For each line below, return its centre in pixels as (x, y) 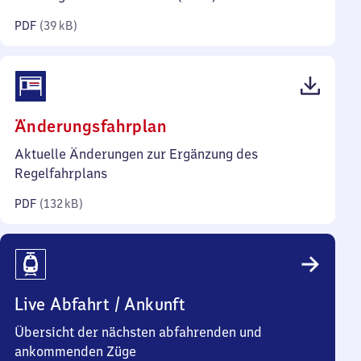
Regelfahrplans (61, 173)
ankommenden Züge (75, 351)
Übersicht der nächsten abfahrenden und (138, 332)
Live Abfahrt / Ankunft (100, 304)
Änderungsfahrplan (91, 126)
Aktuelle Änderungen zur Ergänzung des (136, 154)
